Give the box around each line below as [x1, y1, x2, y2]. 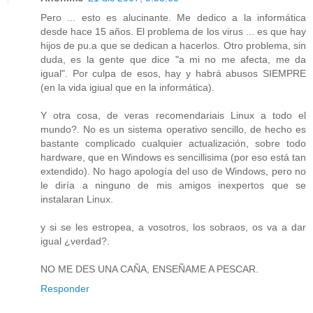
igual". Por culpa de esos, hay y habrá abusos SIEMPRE [41, 67, 306, 79]
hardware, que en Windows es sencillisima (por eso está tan [41, 151, 306, 163]
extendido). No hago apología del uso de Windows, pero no [41, 165, 306, 177]
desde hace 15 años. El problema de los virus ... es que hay [41, 25, 306, 37]
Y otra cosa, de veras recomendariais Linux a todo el [41, 109, 306, 121]
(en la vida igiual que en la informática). [41, 81, 214, 93]
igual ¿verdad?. [41, 235, 110, 247]
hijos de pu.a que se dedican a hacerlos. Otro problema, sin [41, 39, 306, 51]
